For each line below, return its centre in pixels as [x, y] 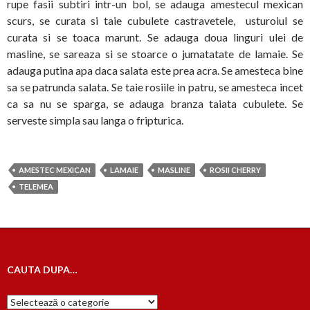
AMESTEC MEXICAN [55, 170]
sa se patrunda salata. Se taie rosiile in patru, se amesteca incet [155, 87]
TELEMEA [36, 187]
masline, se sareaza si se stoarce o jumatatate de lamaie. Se [155, 54]
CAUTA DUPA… [42, 270]
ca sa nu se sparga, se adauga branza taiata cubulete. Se [155, 104]
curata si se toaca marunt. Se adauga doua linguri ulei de [155, 37]
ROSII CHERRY [235, 170]
